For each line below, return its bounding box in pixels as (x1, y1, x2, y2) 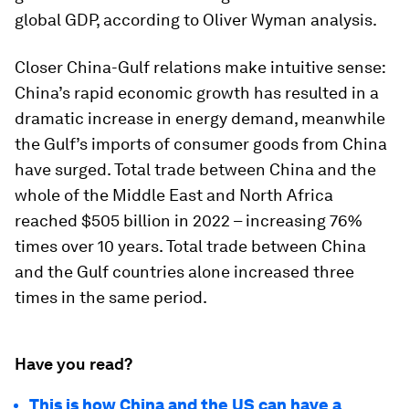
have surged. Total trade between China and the (15, 160, 376, 179)
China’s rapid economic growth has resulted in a (15, 83, 379, 102)
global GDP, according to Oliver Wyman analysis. (15, 10, 377, 29)
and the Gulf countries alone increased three (15, 262, 354, 281)
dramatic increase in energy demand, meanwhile (15, 109, 385, 128)
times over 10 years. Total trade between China (15, 236, 366, 256)
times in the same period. (15, 288, 207, 307)
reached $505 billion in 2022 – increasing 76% (15, 211, 362, 230)
